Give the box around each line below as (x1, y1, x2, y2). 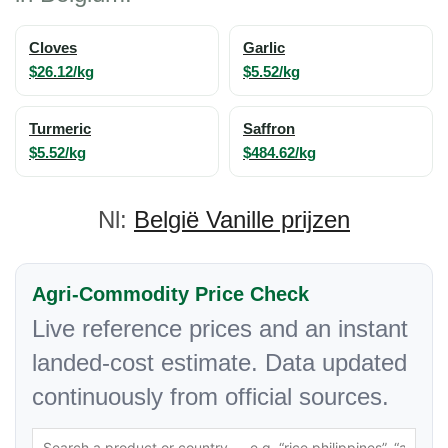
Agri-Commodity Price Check (32, 282, 309, 305)
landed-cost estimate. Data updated (32, 348, 407, 376)
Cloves (29, 39, 77, 56)
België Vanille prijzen (134, 205, 350, 233)
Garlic (243, 39, 285, 56)
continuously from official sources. (32, 382, 389, 410)
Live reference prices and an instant (32, 314, 408, 342)
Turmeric (29, 120, 91, 137)
